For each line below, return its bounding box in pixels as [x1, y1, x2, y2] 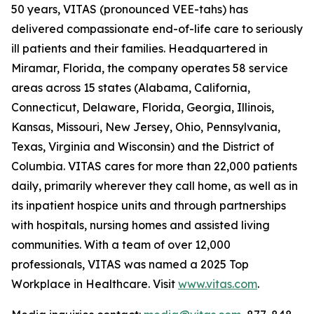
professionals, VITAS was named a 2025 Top [11, 257, 249, 272]
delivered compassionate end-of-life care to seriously [11, 22, 303, 36]
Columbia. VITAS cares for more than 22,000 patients [11, 159, 297, 174]
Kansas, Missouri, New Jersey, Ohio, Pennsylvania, [11, 120, 280, 135]
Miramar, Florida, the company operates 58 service [11, 61, 288, 76]
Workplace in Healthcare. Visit [11, 277, 178, 292]
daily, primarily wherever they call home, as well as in [11, 179, 298, 193]
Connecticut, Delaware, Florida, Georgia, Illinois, [11, 100, 274, 115]
